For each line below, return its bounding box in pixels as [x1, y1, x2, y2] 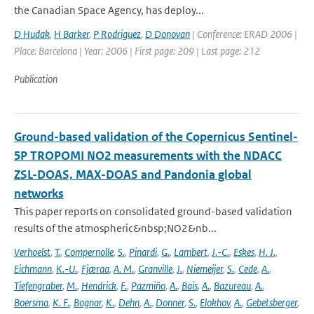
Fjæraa [81, 262, 109, 275]
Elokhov [200, 296, 230, 309]
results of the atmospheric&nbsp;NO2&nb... [14, 221, 217, 235]
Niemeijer [186, 262, 223, 275]
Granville [138, 262, 172, 275]
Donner [156, 296, 184, 309]
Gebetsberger [246, 296, 297, 309]
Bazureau [214, 279, 251, 292]
